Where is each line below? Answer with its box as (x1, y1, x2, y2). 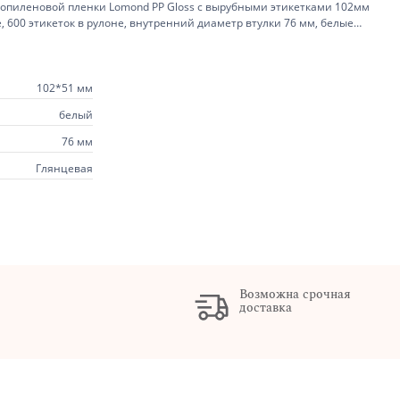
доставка (238, 297, 292, 317)
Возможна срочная (238, 284, 351, 304)
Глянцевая (36, 160, 93, 176)
